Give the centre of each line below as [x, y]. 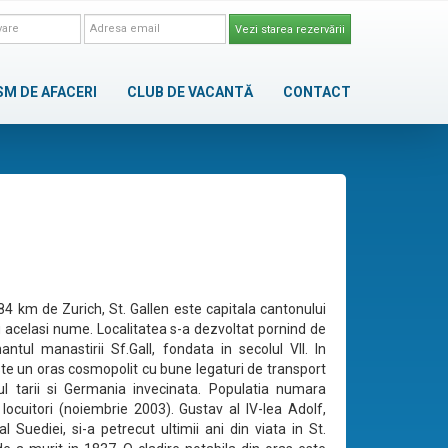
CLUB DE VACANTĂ [190, 92]
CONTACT [317, 92]
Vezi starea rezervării [290, 29]
